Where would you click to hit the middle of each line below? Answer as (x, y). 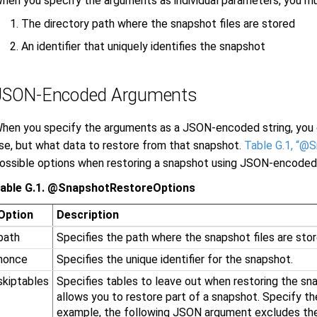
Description (87, 214)
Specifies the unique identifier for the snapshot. (174, 259)
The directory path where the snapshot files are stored (158, 23)
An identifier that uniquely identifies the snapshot (143, 46)
